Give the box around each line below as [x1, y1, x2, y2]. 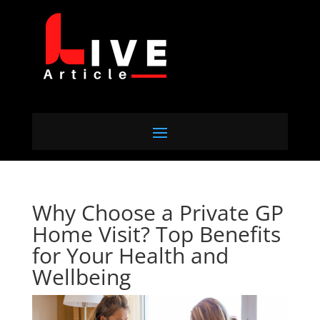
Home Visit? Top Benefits [31, 219, 281, 249]
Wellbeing [31, 262, 131, 291]
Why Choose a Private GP [31, 198, 284, 227]
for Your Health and [31, 241, 229, 270]
